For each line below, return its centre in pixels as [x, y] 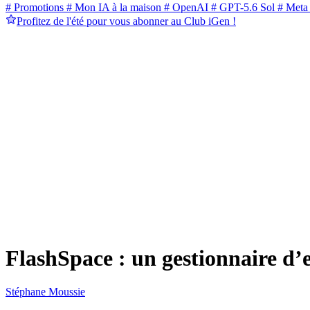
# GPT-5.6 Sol [241, 8]
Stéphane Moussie [45, 292]
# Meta [291, 8]
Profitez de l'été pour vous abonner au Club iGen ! [126, 21]
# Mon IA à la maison [112, 8]
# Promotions [35, 8]
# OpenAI [185, 8]
